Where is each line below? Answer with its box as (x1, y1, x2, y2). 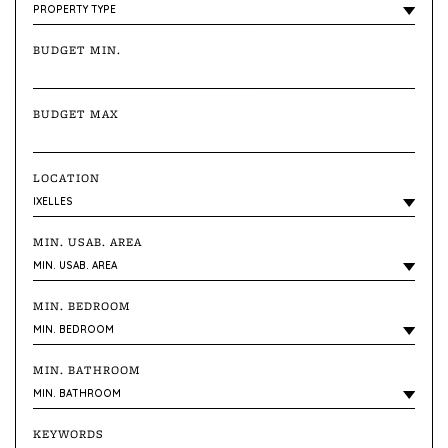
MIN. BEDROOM (33, 297, 132, 314)
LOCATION (33, 169, 101, 186)
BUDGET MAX (33, 105, 120, 122)
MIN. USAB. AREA (33, 233, 143, 250)
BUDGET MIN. (33, 41, 122, 58)
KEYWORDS (33, 425, 105, 442)
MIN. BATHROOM (33, 361, 142, 378)
